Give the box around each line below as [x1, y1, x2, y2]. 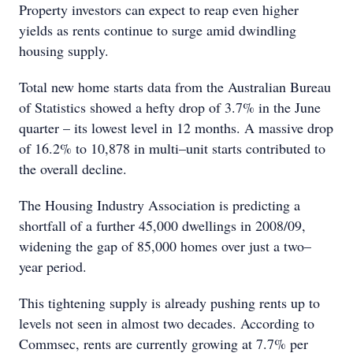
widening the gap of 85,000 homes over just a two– [19, 236, 311, 255]
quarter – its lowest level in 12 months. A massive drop [19, 118, 333, 137]
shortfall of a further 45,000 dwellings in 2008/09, [19, 216, 306, 235]
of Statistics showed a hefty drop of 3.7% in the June [19, 98, 321, 117]
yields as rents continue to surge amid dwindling [19, 20, 296, 39]
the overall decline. [19, 159, 127, 178]
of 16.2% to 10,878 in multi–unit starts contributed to [19, 139, 325, 158]
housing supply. [19, 41, 109, 60]
